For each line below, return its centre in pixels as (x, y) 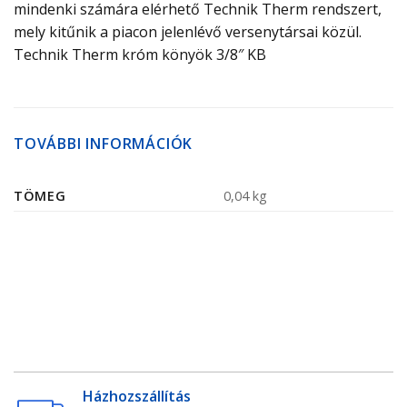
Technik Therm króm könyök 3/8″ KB (140, 55)
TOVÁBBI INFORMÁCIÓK (104, 143)
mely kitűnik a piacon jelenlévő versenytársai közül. (188, 32)
